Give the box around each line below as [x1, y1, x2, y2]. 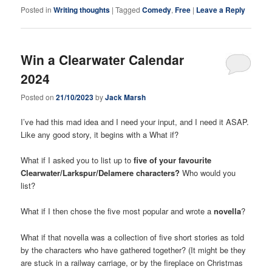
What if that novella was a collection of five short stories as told [21, 231, 245, 243]
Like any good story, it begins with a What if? [21, 129, 179, 141]
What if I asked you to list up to [21, 154, 134, 166]
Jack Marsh [105, 92, 146, 103]
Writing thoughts [53, 4, 110, 15]
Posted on [21, 92, 56, 103]
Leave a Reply [196, 4, 246, 15]
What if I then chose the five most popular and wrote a [21, 205, 214, 217]
